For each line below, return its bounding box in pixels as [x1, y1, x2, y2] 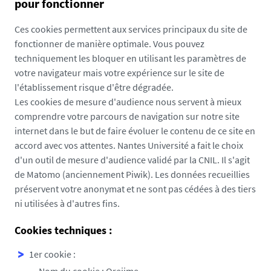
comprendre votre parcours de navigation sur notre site [15, 110, 240, 122]
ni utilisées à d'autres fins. [15, 197, 120, 209]
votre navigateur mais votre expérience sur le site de [15, 67, 224, 79]
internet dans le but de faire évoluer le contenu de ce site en [15, 125, 255, 137]
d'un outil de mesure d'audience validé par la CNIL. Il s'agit [15, 154, 250, 166]
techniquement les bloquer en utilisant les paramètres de [15, 52, 246, 64]
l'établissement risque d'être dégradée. [15, 81, 174, 93]
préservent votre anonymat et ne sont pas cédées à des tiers [15, 183, 256, 195]
